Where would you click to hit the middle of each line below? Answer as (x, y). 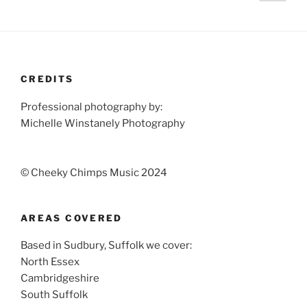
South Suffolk (54, 295)
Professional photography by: (91, 107)
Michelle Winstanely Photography (103, 123)
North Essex (50, 262)
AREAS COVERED (72, 218)
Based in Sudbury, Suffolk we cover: (106, 246)
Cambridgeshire (60, 279)
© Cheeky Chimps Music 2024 (94, 172)
